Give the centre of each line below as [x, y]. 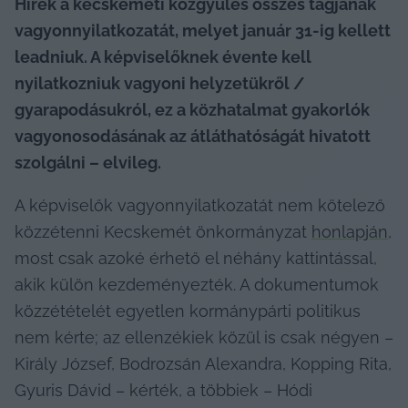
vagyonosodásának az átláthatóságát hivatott [193, 136]
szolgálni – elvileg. [88, 162]
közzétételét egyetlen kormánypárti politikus [188, 311]
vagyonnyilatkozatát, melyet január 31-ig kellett [203, 30]
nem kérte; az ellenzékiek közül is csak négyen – [204, 337]
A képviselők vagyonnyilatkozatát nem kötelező [200, 205]
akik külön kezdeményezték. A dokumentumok [197, 284]
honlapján [350, 231]
